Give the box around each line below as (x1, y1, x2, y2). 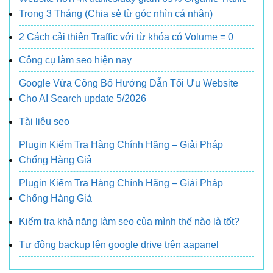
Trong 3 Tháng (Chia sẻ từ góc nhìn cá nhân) (19, 8, 213, 19)
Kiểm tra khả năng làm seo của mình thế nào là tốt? (19, 216, 239, 227)
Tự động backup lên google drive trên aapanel (19, 239, 219, 250)
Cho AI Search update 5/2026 (19, 93, 146, 104)
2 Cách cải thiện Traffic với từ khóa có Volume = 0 (19, 31, 233, 42)
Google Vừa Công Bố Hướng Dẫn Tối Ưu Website (19, 77, 238, 88)
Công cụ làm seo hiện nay (19, 54, 132, 65)
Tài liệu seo (19, 116, 69, 127)
